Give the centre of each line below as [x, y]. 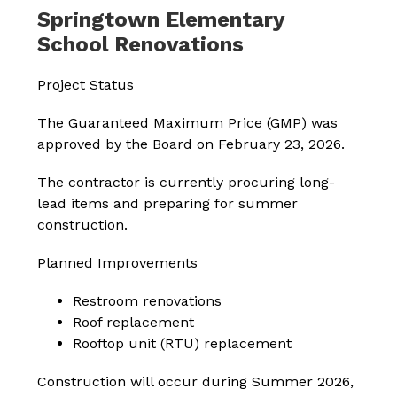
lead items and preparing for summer [168, 203]
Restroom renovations [148, 300]
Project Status [86, 84]
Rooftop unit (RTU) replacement [183, 343]
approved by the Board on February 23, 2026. [191, 144]
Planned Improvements [118, 262]
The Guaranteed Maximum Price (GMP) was [188, 122]
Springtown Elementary [161, 19]
